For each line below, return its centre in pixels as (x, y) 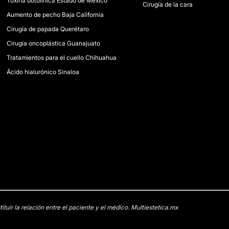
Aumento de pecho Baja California (55, 15)
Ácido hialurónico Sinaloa (43, 72)
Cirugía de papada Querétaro (48, 29)
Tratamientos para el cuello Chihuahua (62, 58)
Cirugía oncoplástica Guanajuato (54, 43)
